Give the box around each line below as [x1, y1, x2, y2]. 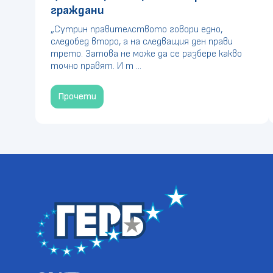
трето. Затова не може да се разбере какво [50, 48, 242, 60]
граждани [50, 3, 104, 18]
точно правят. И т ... [50, 60, 141, 72]
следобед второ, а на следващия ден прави [50, 36, 233, 48]
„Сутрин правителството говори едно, [50, 24, 222, 35]
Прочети [57, 91, 96, 102]
